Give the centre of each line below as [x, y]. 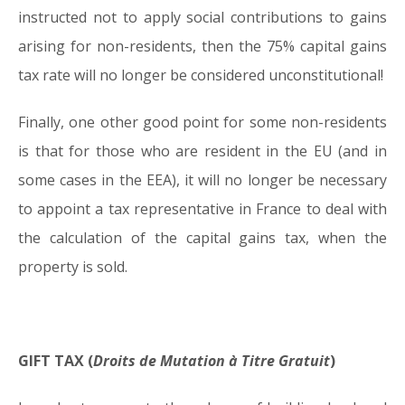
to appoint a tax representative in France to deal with [202, 209]
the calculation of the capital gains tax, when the [202, 238]
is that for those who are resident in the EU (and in [202, 151]
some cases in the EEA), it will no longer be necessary [202, 180]
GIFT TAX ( [56, 361]
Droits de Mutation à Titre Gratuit [212, 361]
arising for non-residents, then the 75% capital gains [202, 47]
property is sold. [73, 267]
